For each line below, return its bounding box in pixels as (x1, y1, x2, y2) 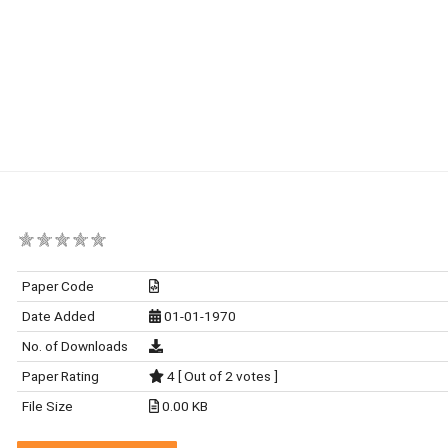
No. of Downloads (21, 338, 128, 354)
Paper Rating (21, 368, 99, 384)
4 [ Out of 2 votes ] (164, 368, 279, 384)
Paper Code (21, 278, 94, 294)
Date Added (21, 308, 95, 324)
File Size (21, 398, 73, 414)
